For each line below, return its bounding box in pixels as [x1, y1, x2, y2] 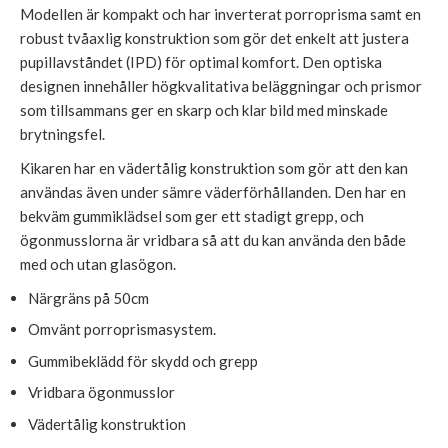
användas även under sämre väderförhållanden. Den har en [20, 182, 406, 201]
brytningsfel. [20, 124, 105, 143]
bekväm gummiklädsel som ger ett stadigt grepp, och [20, 206, 364, 225]
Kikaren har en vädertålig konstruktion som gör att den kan [20, 158, 408, 177]
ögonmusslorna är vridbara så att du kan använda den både [20, 230, 406, 249]
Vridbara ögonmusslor [27, 383, 175, 402]
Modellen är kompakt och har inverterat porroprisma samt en [20, 4, 421, 23]
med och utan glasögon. [20, 254, 176, 273]
